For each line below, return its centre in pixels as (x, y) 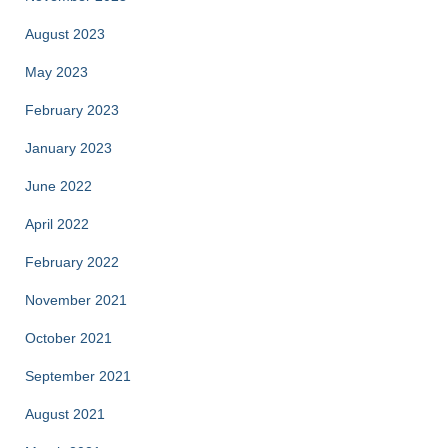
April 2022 (57, 223)
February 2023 (72, 109)
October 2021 (68, 337)
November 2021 (76, 299)
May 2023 (56, 71)
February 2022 (72, 261)
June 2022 (58, 185)
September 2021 (78, 375)
